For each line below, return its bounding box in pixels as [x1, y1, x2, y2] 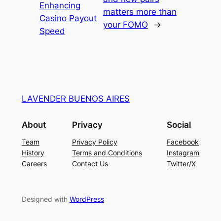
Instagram [167, 148, 200, 157]
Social [167, 120, 191, 130]
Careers [21, 159, 47, 168]
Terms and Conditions [72, 148, 142, 157]
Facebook [167, 138, 199, 147]
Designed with [21, 195, 70, 204]
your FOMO [103, 19, 148, 30]
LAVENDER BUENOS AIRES [21, 93, 130, 104]
